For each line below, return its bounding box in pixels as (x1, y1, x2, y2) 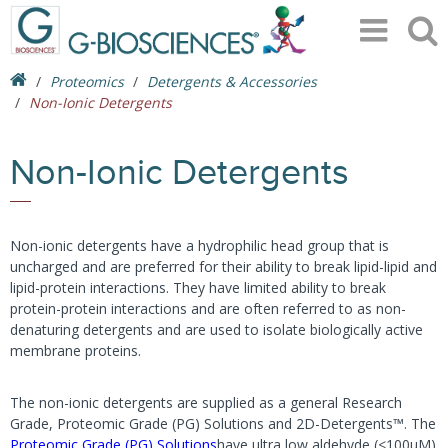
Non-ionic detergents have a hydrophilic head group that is (10, 236, 389, 255)
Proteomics (50, 72, 124, 91)
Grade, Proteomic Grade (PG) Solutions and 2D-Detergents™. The (10, 414, 436, 433)
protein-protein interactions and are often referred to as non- (10, 299, 406, 318)
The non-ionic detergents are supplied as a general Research (10, 393, 402, 412)
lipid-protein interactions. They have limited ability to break (10, 278, 386, 297)
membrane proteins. (10, 341, 141, 360)
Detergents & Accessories (147, 72, 317, 91)
